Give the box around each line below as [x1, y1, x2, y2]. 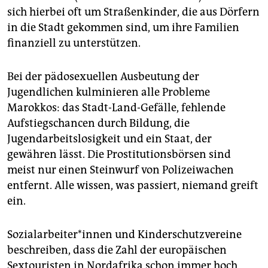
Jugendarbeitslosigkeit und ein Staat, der [7, 132, 212, 146]
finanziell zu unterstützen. [7, 36, 141, 50]
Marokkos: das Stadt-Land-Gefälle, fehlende [7, 101, 226, 115]
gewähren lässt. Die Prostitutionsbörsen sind [7, 148, 231, 162]
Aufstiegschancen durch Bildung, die [7, 117, 190, 130]
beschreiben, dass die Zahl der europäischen [7, 243, 227, 257]
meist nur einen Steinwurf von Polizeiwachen [7, 163, 234, 177]
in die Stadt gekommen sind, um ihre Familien [7, 21, 239, 35]
